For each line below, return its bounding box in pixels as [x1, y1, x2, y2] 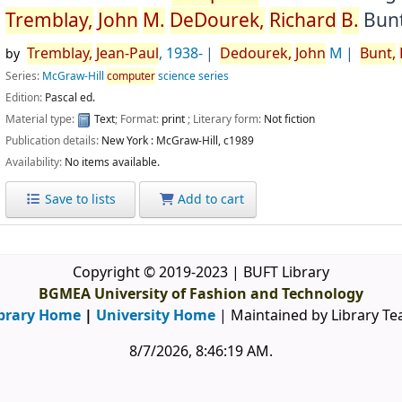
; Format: [115, 111, 162, 128]
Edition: [5, 90, 46, 107]
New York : [101, 133, 154, 150]
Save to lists [40, 189, 116, 209]
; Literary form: [188, 111, 265, 128]
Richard [269, 7, 337, 35]
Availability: [5, 154, 66, 171]
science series [155, 67, 230, 84]
